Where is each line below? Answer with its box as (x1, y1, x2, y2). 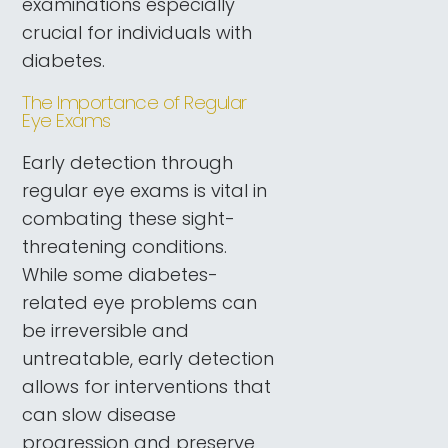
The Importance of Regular (22, 89, 247, 117)
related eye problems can (22, 289, 258, 315)
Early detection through (22, 149, 234, 175)
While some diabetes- (22, 261, 219, 287)
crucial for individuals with (22, 20, 253, 46)
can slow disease (22, 401, 177, 427)
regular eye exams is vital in (22, 177, 268, 203)
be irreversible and (22, 317, 190, 343)
